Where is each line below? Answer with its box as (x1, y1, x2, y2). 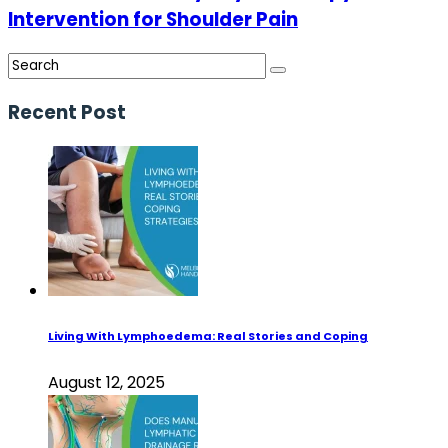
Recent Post (8, 99, 126, 127)
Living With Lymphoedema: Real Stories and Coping (48, 327, 368, 344)
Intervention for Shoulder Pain (8, 5, 298, 33)
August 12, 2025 (48, 370, 165, 394)
